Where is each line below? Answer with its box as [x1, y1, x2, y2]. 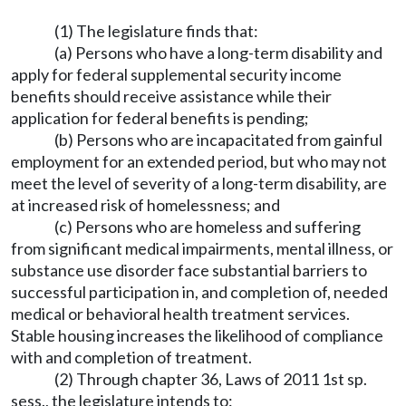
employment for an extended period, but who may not [11, 151, 387, 171]
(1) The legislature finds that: [54, 21, 258, 41]
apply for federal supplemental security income [11, 64, 342, 84]
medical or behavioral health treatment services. [11, 304, 350, 324]
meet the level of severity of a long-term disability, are [11, 173, 387, 193]
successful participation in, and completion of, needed [11, 282, 388, 302]
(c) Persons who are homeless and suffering [54, 217, 361, 237]
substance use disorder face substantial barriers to [11, 260, 367, 280]
